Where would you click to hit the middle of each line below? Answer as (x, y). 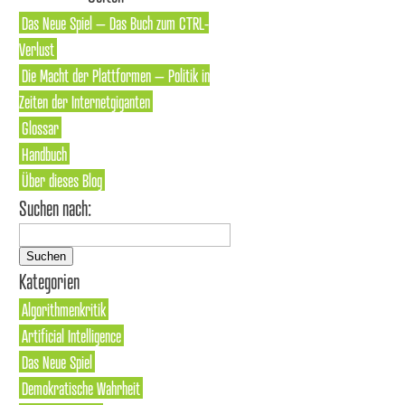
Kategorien (49, 281)
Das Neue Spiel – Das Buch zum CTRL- (115, 23)
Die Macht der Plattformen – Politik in (116, 75)
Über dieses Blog (62, 180)
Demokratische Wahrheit (81, 388)
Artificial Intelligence (71, 335)
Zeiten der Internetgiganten (85, 101)
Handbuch (44, 154)
